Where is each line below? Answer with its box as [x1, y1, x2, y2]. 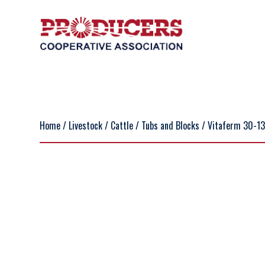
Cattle [111, 118, 134, 132]
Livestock [69, 118, 103, 132]
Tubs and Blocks [141, 118, 200, 132]
